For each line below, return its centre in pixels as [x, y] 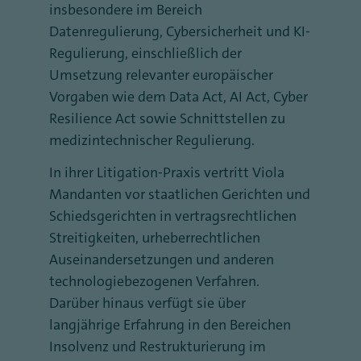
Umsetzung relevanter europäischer [161, 75]
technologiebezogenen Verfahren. [154, 281]
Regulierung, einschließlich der [145, 53]
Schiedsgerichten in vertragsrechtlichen [173, 216]
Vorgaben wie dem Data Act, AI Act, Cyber [178, 97]
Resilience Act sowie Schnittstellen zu [167, 118]
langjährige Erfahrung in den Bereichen [170, 325]
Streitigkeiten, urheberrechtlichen [155, 238]
